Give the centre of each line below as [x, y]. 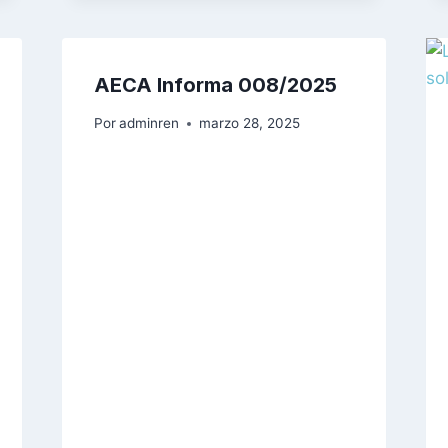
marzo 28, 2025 [249, 123]
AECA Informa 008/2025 [215, 84]
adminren [148, 123]
